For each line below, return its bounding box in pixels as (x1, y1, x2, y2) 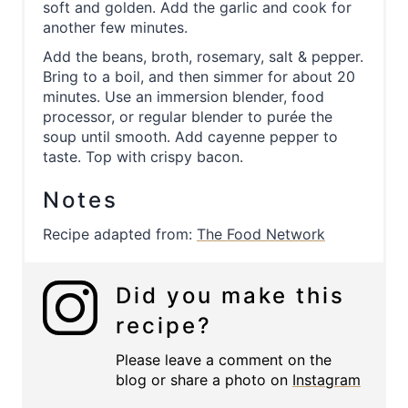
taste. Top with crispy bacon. (43, 148, 243, 167)
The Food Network (197, 225, 325, 244)
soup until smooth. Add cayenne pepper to (43, 127, 338, 147)
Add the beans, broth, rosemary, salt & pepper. (43, 47, 363, 66)
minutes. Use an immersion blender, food (43, 87, 324, 107)
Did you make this (116, 282, 345, 310)
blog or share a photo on (116, 371, 292, 390)
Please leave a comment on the (116, 351, 331, 370)
